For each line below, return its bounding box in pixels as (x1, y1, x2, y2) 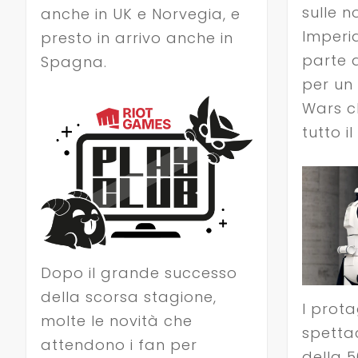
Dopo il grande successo (40, 262, 237, 283)
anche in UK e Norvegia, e (40, 4, 241, 25)
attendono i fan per (40, 334, 197, 355)
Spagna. (40, 52, 107, 73)
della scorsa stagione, (40, 286, 217, 307)
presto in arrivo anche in (40, 28, 233, 49)
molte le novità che (40, 310, 193, 331)
